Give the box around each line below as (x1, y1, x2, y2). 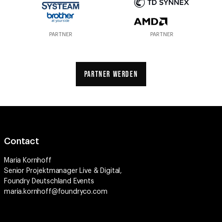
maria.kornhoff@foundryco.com (4, 165, 108, 172)
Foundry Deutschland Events (4, 155, 94, 162)
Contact (4, 113, 39, 122)
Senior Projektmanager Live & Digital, (4, 144, 122, 151)
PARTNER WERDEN (84, 46, 138, 55)
